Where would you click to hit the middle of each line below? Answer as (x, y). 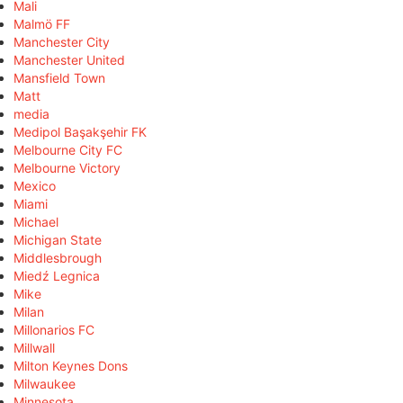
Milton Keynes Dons (71, 365)
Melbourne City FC (68, 149)
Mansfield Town (59, 77)
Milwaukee (45, 383)
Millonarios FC (54, 329)
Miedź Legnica (57, 275)
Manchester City (62, 41)
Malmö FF (42, 23)
